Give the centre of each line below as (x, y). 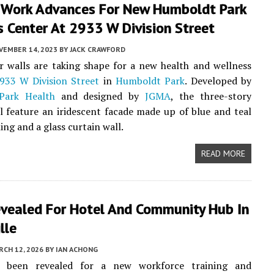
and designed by (100, 96)
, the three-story (211, 96)
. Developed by (218, 81)
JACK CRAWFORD (98, 49)
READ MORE (223, 154)
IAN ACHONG (77, 249)
